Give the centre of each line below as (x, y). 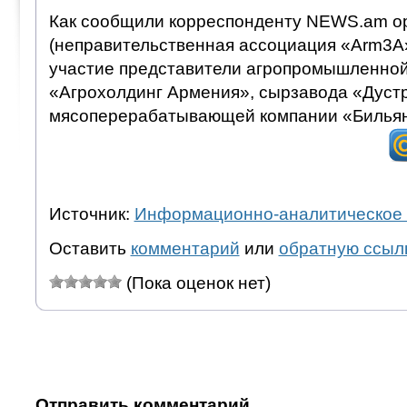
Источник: (91, 213)
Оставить (89, 248)
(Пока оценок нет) (196, 283)
